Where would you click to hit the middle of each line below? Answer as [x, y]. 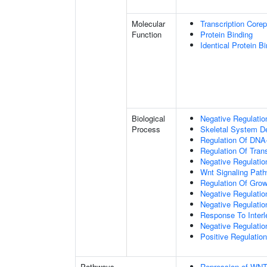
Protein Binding [226, 34]
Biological [148, 118]
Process [146, 129]
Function [147, 34]
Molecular [148, 24]
